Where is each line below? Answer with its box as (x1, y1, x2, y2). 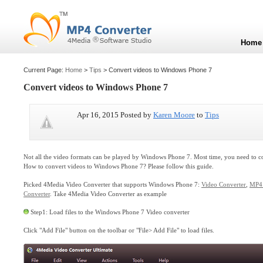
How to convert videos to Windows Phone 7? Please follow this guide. (23, 163, 214, 170)
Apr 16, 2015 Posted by (77, 110, 153, 119)
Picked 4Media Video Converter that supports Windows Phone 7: (23, 181, 201, 188)
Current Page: (23, 66, 65, 73)
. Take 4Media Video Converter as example (50, 190, 167, 197)
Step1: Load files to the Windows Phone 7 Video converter (29, 208, 190, 215)
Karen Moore (153, 110, 195, 119)
